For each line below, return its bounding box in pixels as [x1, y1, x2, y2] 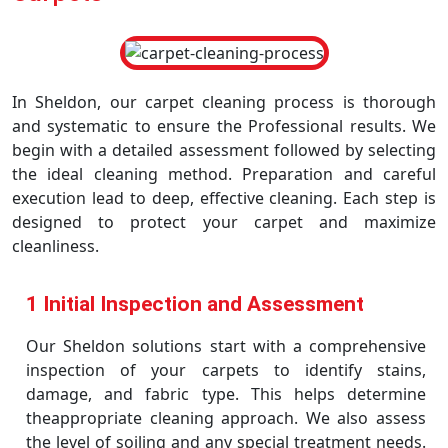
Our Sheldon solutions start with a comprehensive [26, 335, 426, 357]
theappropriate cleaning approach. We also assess [26, 407, 426, 429]
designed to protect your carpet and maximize [12, 211, 436, 233]
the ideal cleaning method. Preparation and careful [12, 163, 436, 185]
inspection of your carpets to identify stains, [26, 359, 426, 381]
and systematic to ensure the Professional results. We [12, 115, 436, 137]
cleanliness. [12, 235, 99, 257]
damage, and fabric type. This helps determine [26, 383, 426, 405]
